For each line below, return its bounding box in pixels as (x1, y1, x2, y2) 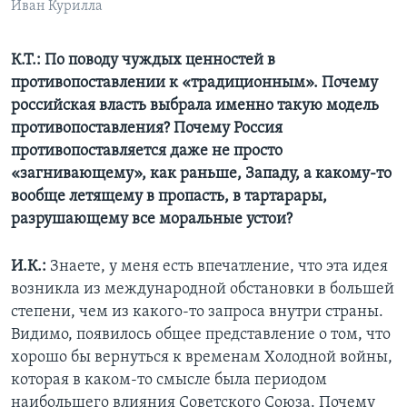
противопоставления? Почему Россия (11, 120, 283, 138)
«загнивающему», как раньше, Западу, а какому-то (11, 165, 392, 184)
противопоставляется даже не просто (11, 143, 283, 161)
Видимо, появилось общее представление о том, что (11, 326, 391, 344)
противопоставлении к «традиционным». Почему (11, 74, 378, 93)
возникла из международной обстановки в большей (11, 281, 394, 299)
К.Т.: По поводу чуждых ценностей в (11, 52, 275, 70)
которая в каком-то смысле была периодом (11, 372, 327, 390)
